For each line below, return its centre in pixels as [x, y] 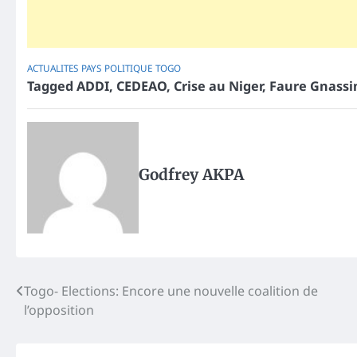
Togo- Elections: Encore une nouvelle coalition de [171, 290]
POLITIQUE [128, 68]
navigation [66, 323]
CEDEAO [141, 86]
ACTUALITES [53, 68]
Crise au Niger [218, 86]
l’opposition [59, 310]
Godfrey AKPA [191, 174]
